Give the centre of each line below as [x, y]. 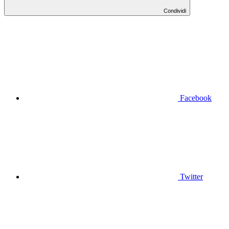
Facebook [196, 98]
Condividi [175, 10]
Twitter [191, 176]
